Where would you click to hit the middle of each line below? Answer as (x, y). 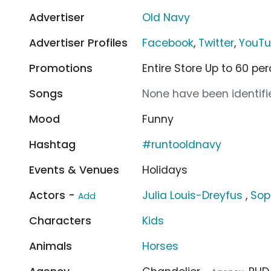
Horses (161, 246)
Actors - (54, 195)
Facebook (168, 43)
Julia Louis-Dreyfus (193, 195)
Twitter (217, 43)
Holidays (165, 170)
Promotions (61, 68)
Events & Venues (74, 170)
